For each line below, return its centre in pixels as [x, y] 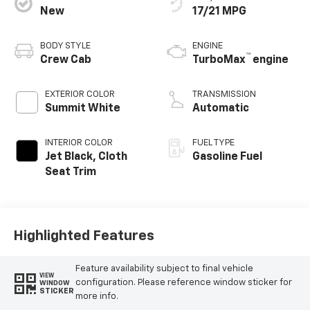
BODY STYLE [65, 46]
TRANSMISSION [224, 94]
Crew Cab [65, 60]
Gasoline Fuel [227, 157]
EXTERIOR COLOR [80, 94]
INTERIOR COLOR [79, 143]
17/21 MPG [219, 11]
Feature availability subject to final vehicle [164, 269]
